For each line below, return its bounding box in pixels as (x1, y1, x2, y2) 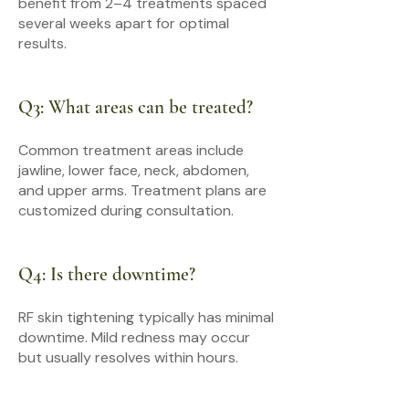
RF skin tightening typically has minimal (18, 308, 274, 327)
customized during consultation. (18, 201, 234, 220)
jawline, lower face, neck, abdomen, (18, 161, 249, 180)
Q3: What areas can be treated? (18, 96, 253, 119)
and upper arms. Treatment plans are (18, 181, 267, 200)
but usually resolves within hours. (18, 348, 238, 367)
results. (18, 34, 67, 53)
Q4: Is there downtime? (18, 263, 195, 286)
